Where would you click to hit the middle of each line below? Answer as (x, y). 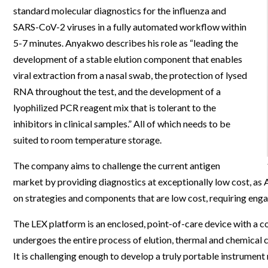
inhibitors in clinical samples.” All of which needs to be (122, 124)
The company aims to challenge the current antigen (117, 166)
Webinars (166, 16)
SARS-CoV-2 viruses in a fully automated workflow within (130, 27)
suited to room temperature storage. (87, 140)
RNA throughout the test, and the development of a (117, 92)
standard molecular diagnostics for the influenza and (120, 11)
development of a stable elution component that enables (128, 59)
